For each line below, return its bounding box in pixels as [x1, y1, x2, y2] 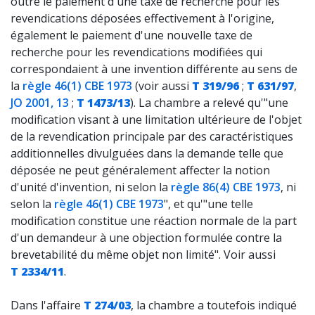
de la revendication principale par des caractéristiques [11, 129, 293, 144]
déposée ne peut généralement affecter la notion [11, 162, 270, 178]
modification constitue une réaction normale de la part [11, 213, 297, 229]
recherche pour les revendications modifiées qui [11, 44, 262, 60]
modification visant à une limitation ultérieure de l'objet [11, 112, 302, 127]
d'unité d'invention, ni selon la [11, 179, 171, 195]
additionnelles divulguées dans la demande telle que [11, 146, 283, 161]
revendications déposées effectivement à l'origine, [11, 11, 274, 26]
